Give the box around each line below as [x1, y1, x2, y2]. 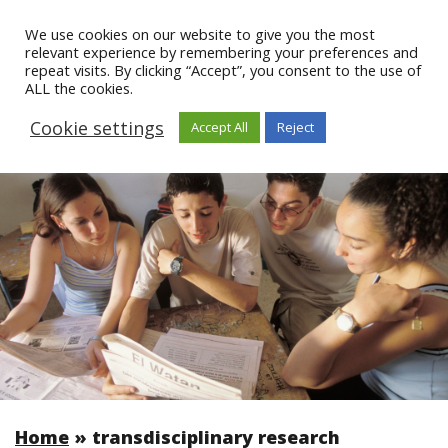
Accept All [191, 118, 248, 136]
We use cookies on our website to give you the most [25, 24, 375, 44]
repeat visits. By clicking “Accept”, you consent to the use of [25, 60, 421, 80]
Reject [277, 118, 314, 136]
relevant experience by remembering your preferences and [25, 42, 418, 62]
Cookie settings [30, 115, 164, 140]
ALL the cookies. [25, 78, 133, 98]
